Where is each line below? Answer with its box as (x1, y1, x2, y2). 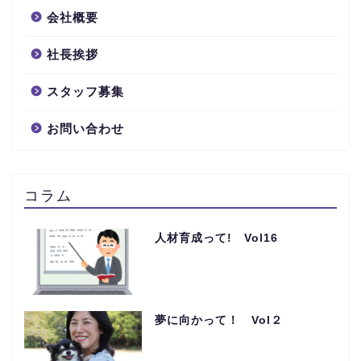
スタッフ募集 (47, 85, 124, 99)
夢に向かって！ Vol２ (154, 314, 283, 327)
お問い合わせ (47, 122, 124, 136)
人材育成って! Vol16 (154, 232, 278, 245)
